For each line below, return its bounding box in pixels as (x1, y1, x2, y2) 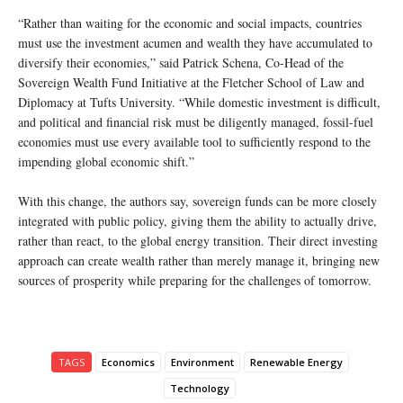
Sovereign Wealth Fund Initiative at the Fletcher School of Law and (18, 74, 364, 92)
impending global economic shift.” (18, 153, 194, 171)
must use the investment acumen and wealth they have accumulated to (18, 34, 372, 52)
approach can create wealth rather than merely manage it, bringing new (18, 252, 380, 270)
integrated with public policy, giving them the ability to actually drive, (18, 212, 377, 230)
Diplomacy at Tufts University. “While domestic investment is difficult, (18, 94, 381, 112)
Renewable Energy (249, 355, 343, 370)
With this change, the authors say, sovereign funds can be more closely (18, 193, 377, 210)
